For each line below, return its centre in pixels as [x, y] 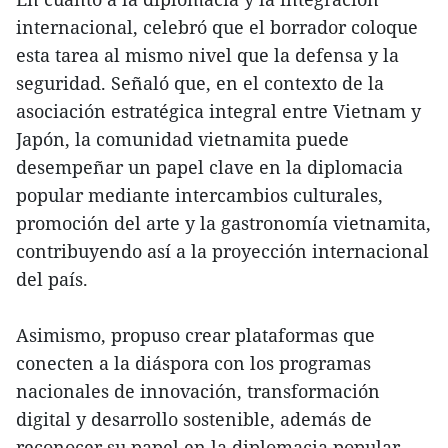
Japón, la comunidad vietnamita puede [182, 139]
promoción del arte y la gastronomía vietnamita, [223, 223]
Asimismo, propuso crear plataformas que [195, 335]
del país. [52, 279]
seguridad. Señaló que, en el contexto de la [200, 83]
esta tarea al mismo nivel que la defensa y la [207, 55]
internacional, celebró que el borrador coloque [217, 27]
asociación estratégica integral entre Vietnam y [218, 111]
